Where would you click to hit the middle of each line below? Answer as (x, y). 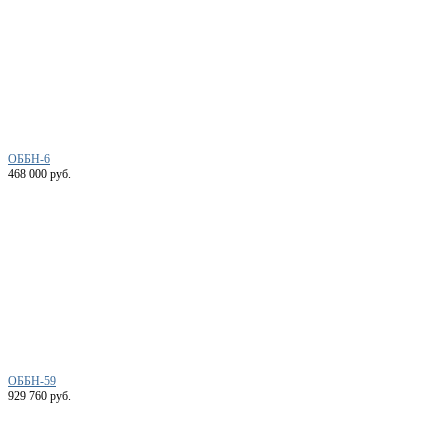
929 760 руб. (39, 395)
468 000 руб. (39, 173)
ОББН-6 (29, 158)
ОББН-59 (32, 380)
